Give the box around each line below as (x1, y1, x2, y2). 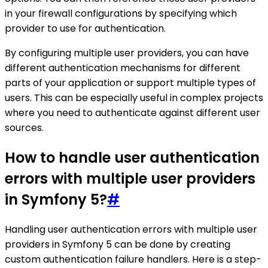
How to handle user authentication (5, 148, 260, 168)
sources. (5, 121, 44, 135)
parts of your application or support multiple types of (5, 76, 256, 90)
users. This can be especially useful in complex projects (5, 91, 263, 105)
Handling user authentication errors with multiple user (5, 223, 257, 237)
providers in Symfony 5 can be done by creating (5, 237, 230, 252)
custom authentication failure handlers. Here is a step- (5, 252, 261, 267)
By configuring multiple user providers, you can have (5, 46, 249, 60)
